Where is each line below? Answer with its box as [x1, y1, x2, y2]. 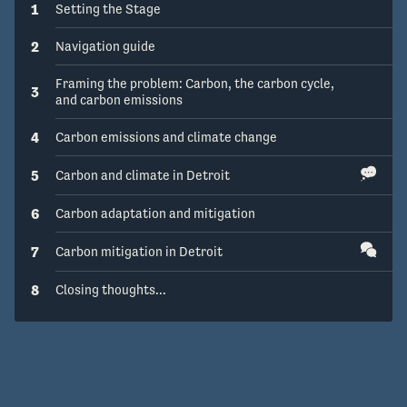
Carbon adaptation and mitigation [55, 205, 255, 222]
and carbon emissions [55, 92, 183, 108]
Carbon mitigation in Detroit [55, 243, 223, 260]
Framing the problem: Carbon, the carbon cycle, [55, 75, 334, 92]
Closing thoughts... [55, 282, 166, 298]
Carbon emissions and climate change [55, 129, 277, 145]
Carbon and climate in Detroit [55, 167, 230, 184]
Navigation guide [55, 38, 155, 55]
